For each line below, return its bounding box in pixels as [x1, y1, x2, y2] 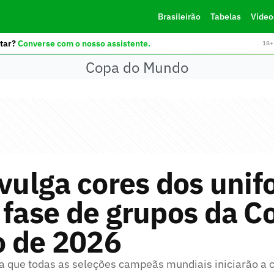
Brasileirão [157, 11, 201, 22]
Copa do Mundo [86, 57, 188, 77]
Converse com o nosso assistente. [17, 37, 150, 49]
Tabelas [210, 11, 241, 22]
